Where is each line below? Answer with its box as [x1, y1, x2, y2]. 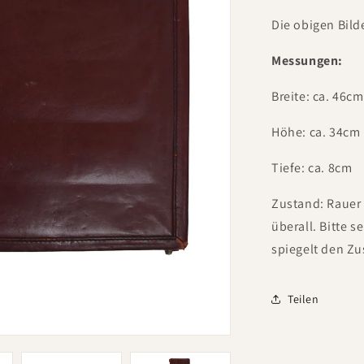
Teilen [288, 291, 319, 306]
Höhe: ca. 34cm [271, 123, 361, 141]
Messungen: [271, 52, 343, 69]
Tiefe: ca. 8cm [271, 159, 353, 176]
